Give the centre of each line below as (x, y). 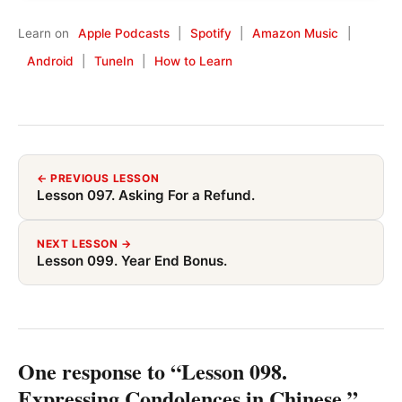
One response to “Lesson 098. (153, 371)
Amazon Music (295, 34)
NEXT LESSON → (84, 243)
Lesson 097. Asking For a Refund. (146, 195)
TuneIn (114, 61)
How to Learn (193, 61)
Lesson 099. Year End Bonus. (132, 260)
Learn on (44, 34)
